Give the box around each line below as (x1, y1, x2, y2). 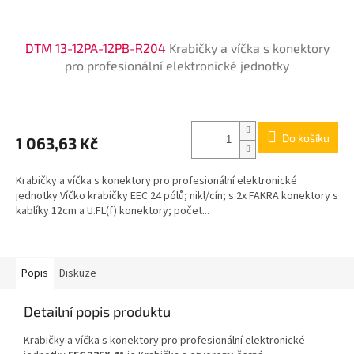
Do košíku (282, 131, 330, 145)
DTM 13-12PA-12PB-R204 (24, 40, 169, 55)
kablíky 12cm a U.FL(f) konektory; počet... (16, 202, 209, 219)
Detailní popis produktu (24, 302, 171, 320)
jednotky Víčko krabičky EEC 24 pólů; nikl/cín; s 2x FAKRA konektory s (16, 187, 338, 204)
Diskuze (59, 265, 96, 281)
